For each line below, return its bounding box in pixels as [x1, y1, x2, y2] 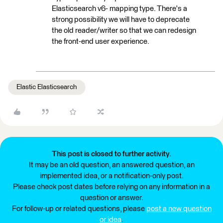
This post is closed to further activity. [52, 150, 171, 158]
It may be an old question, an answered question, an [28, 161, 195, 169]
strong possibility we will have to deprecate [52, 16, 190, 23]
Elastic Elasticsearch [16, 84, 77, 91]
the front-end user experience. [52, 38, 149, 45]
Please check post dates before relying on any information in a [13, 183, 210, 191]
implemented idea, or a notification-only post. [39, 172, 184, 180]
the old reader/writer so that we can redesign [52, 27, 196, 34]
